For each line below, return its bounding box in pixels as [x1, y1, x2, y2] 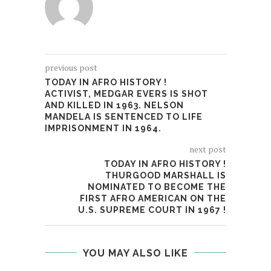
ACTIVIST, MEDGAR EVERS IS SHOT [45, 88, 208, 99]
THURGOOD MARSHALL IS [105, 170, 226, 180]
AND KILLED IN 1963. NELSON [45, 100, 184, 110]
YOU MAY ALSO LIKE [83, 247, 188, 259]
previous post [45, 61, 97, 73]
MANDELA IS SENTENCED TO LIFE [45, 111, 203, 122]
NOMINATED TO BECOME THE [88, 181, 226, 192]
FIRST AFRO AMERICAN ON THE [80, 193, 226, 203]
